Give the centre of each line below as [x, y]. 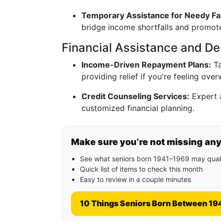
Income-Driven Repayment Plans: [146, 65]
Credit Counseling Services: [135, 96]
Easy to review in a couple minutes [135, 179]
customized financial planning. [138, 108]
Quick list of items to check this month [141, 169]
